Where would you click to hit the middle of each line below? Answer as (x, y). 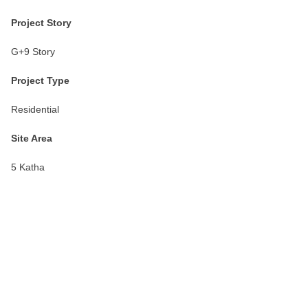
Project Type (76, 80)
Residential (35, 109)
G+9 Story (33, 51)
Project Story (76, 22)
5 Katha (28, 167)
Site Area (32, 138)
